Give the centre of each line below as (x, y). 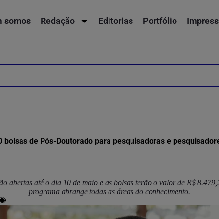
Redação (58, 21)
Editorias (116, 21)
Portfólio (160, 21)
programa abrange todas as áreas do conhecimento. (109, 191)
